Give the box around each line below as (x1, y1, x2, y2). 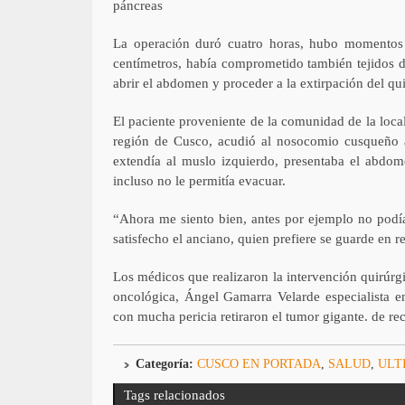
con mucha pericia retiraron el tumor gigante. (112, 308, 368, 324)
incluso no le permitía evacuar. (112, 173, 286, 188)
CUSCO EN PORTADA (196, 356, 321, 371)
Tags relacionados (123, 387, 225, 402)
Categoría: (135, 356, 193, 371)
